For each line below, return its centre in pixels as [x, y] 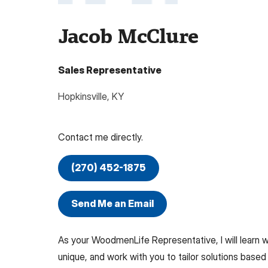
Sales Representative [110, 70]
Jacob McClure [128, 36]
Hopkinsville [83, 96]
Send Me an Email [112, 204]
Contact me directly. [100, 137]
